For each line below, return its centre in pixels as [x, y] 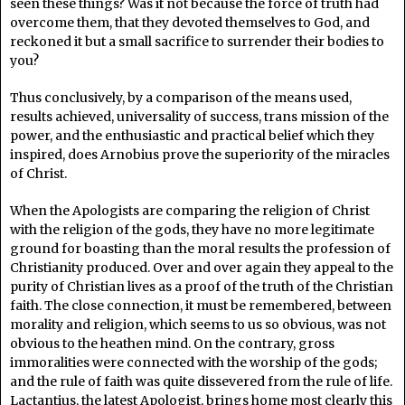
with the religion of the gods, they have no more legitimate [192, 229]
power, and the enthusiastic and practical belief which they [192, 135]
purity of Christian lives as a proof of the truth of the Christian [202, 286]
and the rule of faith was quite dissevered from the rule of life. [201, 381]
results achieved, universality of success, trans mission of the [199, 116]
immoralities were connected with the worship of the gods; [193, 362]
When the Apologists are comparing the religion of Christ [190, 210]
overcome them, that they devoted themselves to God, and [190, 22]
